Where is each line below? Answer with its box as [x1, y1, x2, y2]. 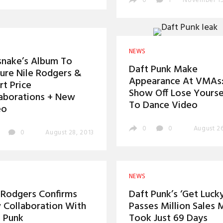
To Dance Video [129, 97, 198, 113]
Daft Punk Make [129, 61, 198, 78]
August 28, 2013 [45, 127, 94, 138]
